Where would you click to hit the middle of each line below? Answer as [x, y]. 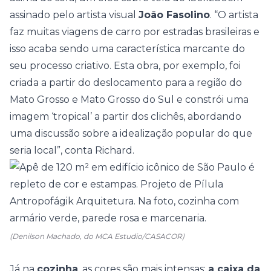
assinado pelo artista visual [74, 15]
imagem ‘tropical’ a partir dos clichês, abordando [126, 116]
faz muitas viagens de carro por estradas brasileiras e [135, 32]
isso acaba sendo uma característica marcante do [127, 49]
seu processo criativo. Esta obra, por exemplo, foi [125, 66]
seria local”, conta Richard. [72, 150]
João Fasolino [174, 15]
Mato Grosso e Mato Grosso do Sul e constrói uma [129, 100]
